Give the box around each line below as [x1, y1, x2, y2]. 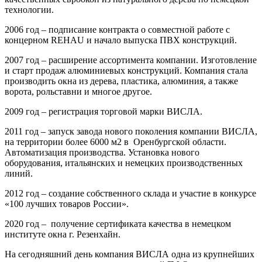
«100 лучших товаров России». [5, 198, 129, 209]
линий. [5, 168, 33, 178]
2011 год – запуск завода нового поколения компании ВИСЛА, [5, 126, 257, 136]
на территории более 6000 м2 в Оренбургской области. [5, 136, 226, 147]
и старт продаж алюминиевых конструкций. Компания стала [5, 65, 248, 75]
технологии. [5, 4, 54, 15]
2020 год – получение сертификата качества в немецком [5, 218, 231, 229]
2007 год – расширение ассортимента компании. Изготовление [5, 54, 257, 65]
